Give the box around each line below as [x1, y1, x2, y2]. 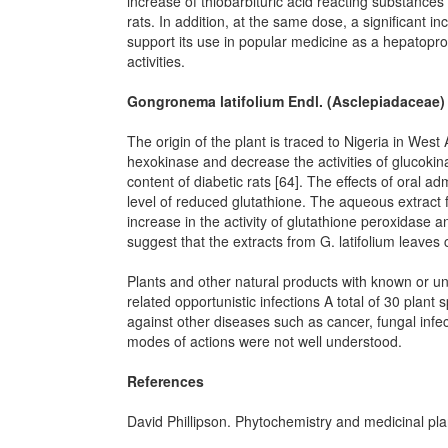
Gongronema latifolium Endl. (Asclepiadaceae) [127, 91, 445, 111]
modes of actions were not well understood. [127, 331, 402, 351]
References [127, 371, 204, 391]
